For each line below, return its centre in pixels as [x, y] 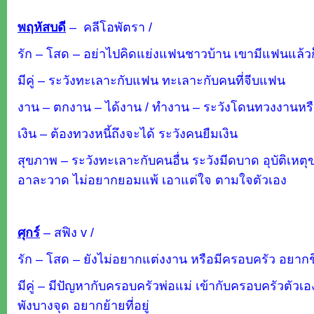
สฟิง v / [74, 232]
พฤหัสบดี [42, 27]
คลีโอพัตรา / [116, 27]
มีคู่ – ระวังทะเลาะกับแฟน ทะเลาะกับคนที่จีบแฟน [151, 80]
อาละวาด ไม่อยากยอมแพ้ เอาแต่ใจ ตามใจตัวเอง [152, 180]
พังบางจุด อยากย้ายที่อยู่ [83, 305]
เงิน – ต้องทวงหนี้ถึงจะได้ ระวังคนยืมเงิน [128, 134]
